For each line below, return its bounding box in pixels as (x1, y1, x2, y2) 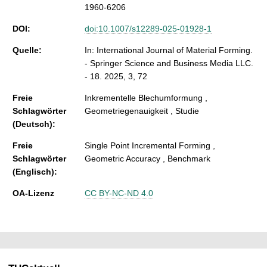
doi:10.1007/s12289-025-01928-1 (85, 23, 212, 33)
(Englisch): (13, 166, 57, 176)
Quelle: (13, 45, 42, 55)
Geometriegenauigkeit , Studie (85, 105, 199, 116)
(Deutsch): (13, 119, 55, 129)
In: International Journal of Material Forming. (85, 45, 253, 55)
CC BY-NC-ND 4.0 (85, 188, 153, 198)
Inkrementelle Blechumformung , (85, 92, 207, 103)
